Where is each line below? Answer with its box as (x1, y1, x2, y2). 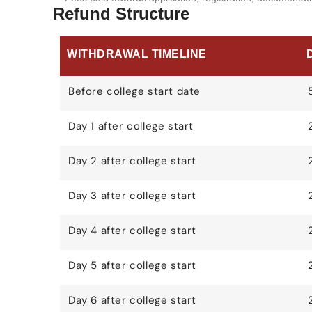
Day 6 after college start (68, 293, 196, 308)
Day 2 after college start (68, 154, 196, 169)
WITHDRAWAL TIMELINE (67, 48, 207, 61)
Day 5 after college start (68, 258, 196, 273)
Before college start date (68, 84, 201, 99)
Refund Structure (53, 4, 189, 24)
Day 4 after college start (68, 224, 196, 238)
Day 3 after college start (68, 189, 196, 203)
